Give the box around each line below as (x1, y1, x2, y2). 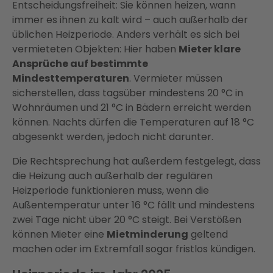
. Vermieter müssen (129, 71, 222, 86)
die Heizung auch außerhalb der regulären (12, 169, 213, 183)
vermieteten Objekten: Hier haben (12, 42, 179, 57)
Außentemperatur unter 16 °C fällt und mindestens (12, 198, 255, 213)
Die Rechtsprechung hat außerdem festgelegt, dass (12, 154, 261, 169)
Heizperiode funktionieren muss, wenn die (12, 183, 209, 198)
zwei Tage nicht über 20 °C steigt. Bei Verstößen (12, 213, 241, 227)
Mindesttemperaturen (12, 71, 129, 86)
